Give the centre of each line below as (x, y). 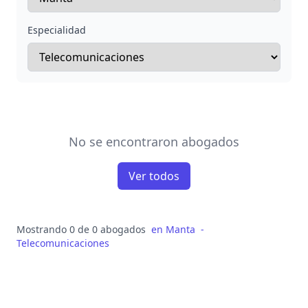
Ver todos (154, 176)
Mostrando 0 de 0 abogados (81, 229)
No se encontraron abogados (154, 142)
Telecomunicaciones (63, 243)
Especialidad (57, 30)
